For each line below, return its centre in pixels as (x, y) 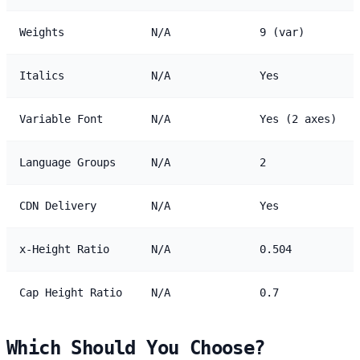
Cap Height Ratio (71, 292)
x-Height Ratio (64, 249)
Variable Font (61, 119)
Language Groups (67, 162)
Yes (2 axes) (298, 119)
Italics (42, 75)
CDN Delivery (58, 205)
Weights (42, 32)
